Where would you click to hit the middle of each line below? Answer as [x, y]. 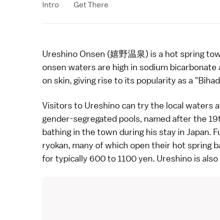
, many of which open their [120, 145]
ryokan [55, 145]
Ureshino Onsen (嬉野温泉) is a [104, 54]
